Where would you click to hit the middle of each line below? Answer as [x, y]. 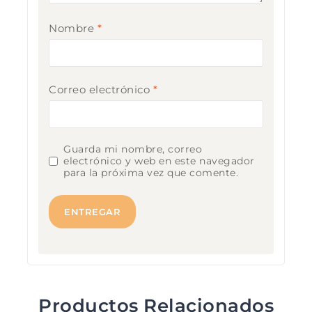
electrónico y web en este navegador [159, 161]
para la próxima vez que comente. [151, 173]
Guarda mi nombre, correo [133, 149]
